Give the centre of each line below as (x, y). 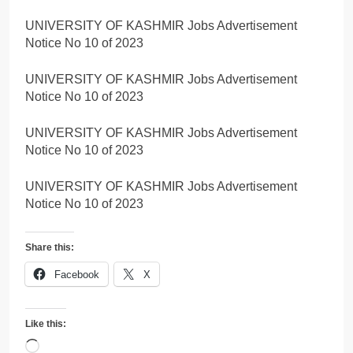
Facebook (77, 274)
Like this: (46, 323)
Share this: (50, 247)
